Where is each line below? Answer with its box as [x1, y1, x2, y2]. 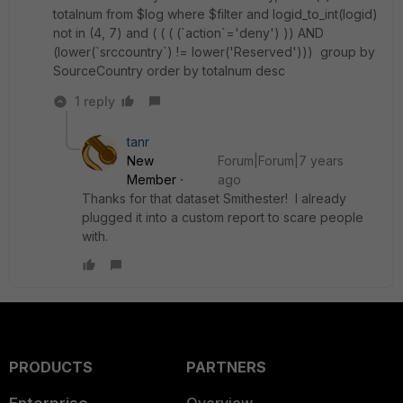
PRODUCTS [9, 358, 93, 376]
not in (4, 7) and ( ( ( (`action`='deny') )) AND [53, 25, 324, 40]
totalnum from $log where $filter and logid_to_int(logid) [53, 6, 378, 22]
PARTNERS [185, 358, 266, 376]
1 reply [75, 94, 115, 109]
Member [127, 172, 176, 187]
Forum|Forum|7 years [217, 153, 344, 168]
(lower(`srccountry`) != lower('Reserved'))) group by [53, 44, 375, 59]
